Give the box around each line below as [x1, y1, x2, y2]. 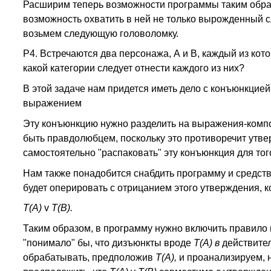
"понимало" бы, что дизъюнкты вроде [22, 238, 194, 248]
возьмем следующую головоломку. [22, 28, 178, 39]
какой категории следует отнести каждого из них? [22, 63, 244, 74]
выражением [22, 98, 82, 108]
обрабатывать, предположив [22, 252, 155, 263]
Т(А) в [193, 238, 222, 248]
